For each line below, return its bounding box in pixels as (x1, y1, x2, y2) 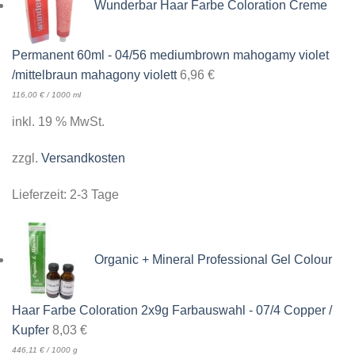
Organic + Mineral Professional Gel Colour (94, 252, 332, 266)
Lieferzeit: (12, 187, 70, 201)
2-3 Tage (70, 187, 119, 201)
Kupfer (12, 323, 49, 337)
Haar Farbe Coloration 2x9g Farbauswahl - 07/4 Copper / (12, 303, 332, 317)
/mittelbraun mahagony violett (12, 68, 177, 82)
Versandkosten (41, 151, 125, 166)
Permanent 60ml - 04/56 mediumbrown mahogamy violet (12, 48, 329, 63)
